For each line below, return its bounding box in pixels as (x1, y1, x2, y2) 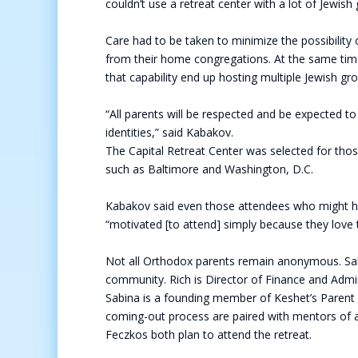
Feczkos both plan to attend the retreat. (105, 327, 315, 342)
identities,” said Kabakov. (105, 125, 237, 140)
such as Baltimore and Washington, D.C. (105, 161, 316, 177)
